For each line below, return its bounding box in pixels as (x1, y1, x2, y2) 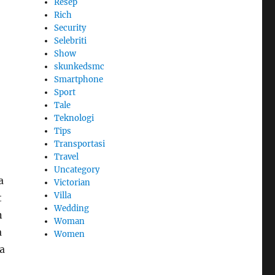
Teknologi (54, 113, 95, 124)
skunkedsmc (54, 61, 105, 72)
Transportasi (54, 139, 106, 150)
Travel (54, 152, 79, 163)
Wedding (54, 203, 90, 214)
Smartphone (54, 74, 104, 85)
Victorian (54, 177, 91, 188)
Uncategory (54, 165, 100, 176)
